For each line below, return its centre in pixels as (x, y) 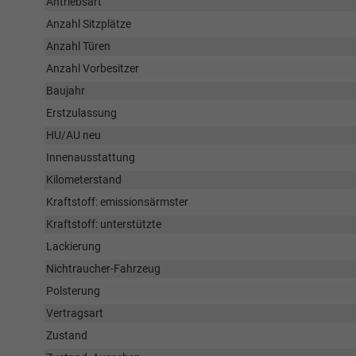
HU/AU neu (74, 135)
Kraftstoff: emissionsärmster (117, 202)
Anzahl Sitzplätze (89, 24)
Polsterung (73, 291)
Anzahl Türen (78, 46)
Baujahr (66, 91)
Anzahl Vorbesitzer (93, 68)
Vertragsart (75, 313)
